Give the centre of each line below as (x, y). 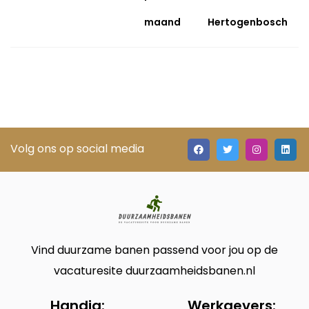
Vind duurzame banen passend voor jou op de (154, 250)
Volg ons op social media (77, 149)
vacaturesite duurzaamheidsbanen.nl (154, 271)
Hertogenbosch (248, 22)
